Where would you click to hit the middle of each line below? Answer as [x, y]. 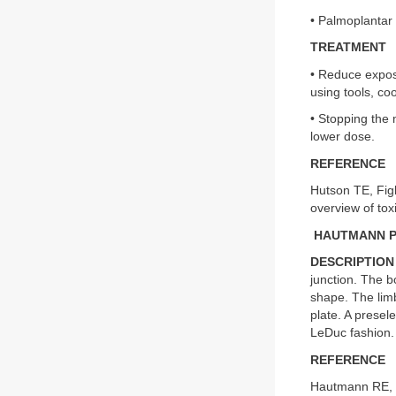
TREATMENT [348, 47]
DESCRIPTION [352, 262]
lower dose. [343, 137]
